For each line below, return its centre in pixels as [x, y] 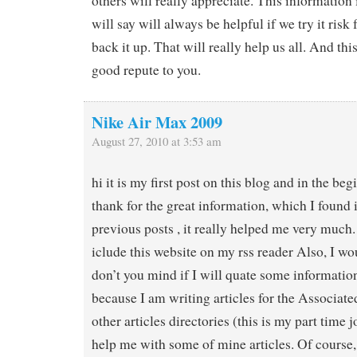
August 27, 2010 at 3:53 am [157, 141]
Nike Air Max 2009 [157, 122]
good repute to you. [146, 69]
